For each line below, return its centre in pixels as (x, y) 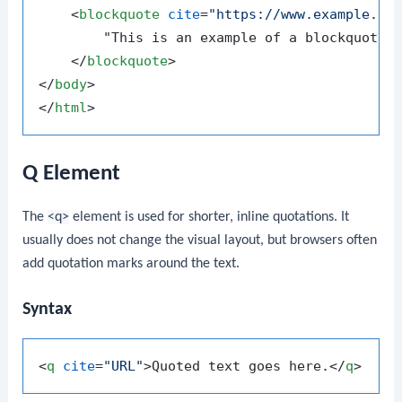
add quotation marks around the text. (131, 263)
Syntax (48, 309)
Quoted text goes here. (241, 366)
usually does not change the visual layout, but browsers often (200, 240)
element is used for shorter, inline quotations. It (210, 217)
